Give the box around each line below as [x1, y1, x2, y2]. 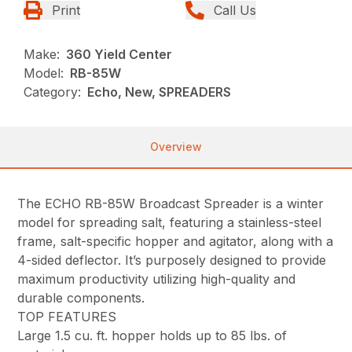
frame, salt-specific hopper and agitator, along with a [17, 233, 334, 249]
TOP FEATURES [17, 308, 117, 324]
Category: [24, 83, 82, 100]
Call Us [214, 2, 256, 18]
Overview [150, 139, 202, 153]
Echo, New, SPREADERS [87, 83, 232, 100]
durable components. [17, 289, 149, 306]
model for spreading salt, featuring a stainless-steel [17, 214, 322, 230]
